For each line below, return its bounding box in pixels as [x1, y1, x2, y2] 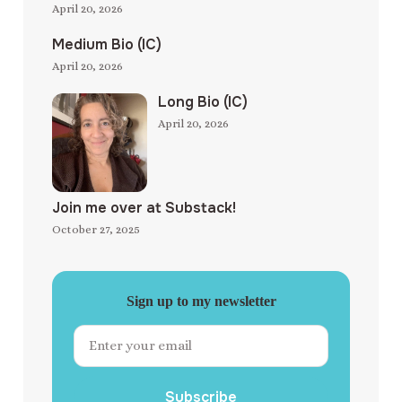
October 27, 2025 [52, 223, 140, 237]
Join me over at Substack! [52, 198, 236, 218]
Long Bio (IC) [158, 92, 249, 111]
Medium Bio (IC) [52, 34, 162, 54]
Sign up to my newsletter [126, 293, 276, 310]
